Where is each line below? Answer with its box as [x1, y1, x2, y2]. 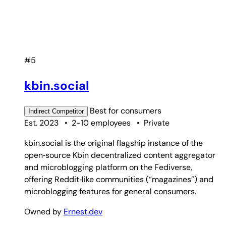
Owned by [24, 206, 64, 217]
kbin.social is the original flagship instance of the [24, 138, 203, 148]
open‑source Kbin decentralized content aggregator [24, 150, 215, 160]
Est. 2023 [24, 118, 59, 128]
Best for [90, 105, 121, 116]
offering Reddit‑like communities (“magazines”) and [24, 174, 213, 185]
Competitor [50, 107, 84, 115]
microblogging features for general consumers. [24, 186, 196, 197]
